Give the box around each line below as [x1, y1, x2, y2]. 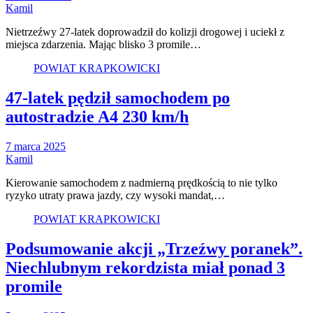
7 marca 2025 [6, 140, 66, 153]
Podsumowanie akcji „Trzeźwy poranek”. [6, 239, 303, 258]
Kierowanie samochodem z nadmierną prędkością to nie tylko [6, 177, 277, 189]
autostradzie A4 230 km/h [6, 108, 189, 126]
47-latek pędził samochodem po [6, 89, 230, 108]
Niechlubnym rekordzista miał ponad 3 [6, 258, 285, 277]
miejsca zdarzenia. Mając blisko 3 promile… [6, 38, 201, 51]
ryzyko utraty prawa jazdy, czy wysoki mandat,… [6, 189, 225, 202]
